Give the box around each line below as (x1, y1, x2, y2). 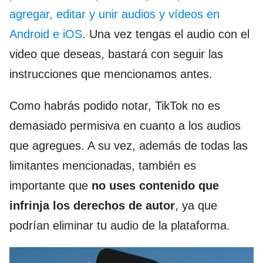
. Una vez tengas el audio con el (82, 28, 249, 41)
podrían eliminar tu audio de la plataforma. (9, 219, 230, 232)
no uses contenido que (92, 179, 219, 193)
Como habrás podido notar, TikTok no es (9, 99, 220, 113)
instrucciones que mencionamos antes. (9, 68, 213, 81)
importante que (9, 179, 92, 193)
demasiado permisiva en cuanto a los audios (9, 119, 241, 133)
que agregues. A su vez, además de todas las (9, 139, 248, 153)
